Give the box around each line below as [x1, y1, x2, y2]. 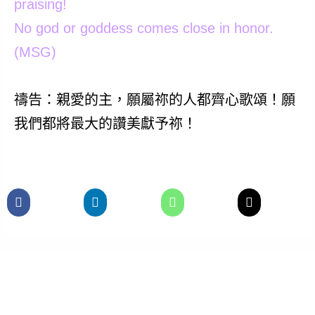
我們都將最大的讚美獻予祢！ [13, 116, 197, 132]
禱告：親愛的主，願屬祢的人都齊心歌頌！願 [13, 92, 295, 108]
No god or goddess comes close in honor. [13, 20, 274, 37]
